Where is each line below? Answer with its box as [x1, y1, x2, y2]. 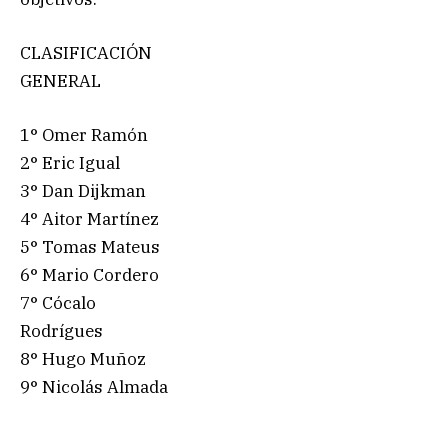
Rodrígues [20, 320, 103, 343]
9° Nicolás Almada [20, 376, 168, 399]
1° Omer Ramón [20, 124, 148, 147]
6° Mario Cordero [20, 264, 159, 287]
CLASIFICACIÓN [20, 41, 152, 64]
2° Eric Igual [20, 152, 120, 175]
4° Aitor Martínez [20, 208, 159, 231]
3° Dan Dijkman [20, 180, 146, 203]
